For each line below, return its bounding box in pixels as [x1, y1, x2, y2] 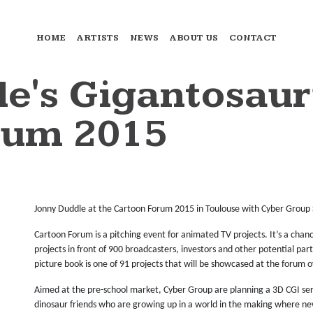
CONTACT [229, 33, 277, 44]
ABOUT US [170, 33, 218, 44]
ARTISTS [77, 33, 119, 44]
